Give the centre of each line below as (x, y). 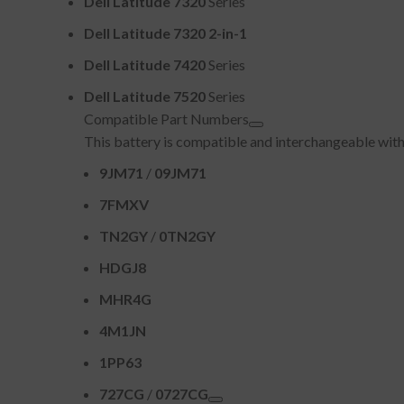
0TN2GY (187, 236)
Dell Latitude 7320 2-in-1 (165, 33)
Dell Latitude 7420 (145, 64)
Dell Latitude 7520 (145, 96)
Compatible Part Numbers (166, 119)
